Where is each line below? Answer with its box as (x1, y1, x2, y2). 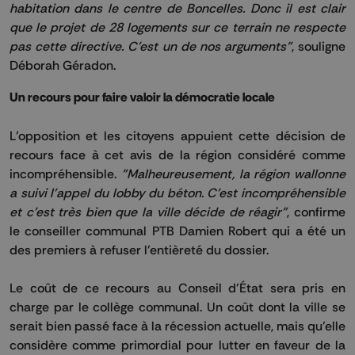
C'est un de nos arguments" (124, 37, 292, 54)
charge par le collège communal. (10, 298, 203, 315)
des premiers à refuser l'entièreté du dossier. (10, 241, 269, 258)
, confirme (287, 203, 346, 219)
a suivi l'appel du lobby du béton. (10, 184, 204, 200)
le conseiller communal (10, 222, 152, 239)
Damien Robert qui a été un (174, 222, 346, 239)
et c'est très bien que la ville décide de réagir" (10, 203, 288, 219)
